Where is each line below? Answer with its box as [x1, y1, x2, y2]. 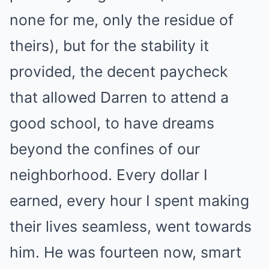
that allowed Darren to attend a [10, 88, 229, 106]
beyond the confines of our [10, 140, 200, 158]
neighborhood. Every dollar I [10, 166, 208, 184]
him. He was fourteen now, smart [10, 243, 241, 261]
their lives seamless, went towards [10, 217, 252, 235]
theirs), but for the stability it [10, 37, 209, 55]
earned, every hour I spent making [10, 192, 249, 210]
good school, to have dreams [10, 114, 214, 132]
